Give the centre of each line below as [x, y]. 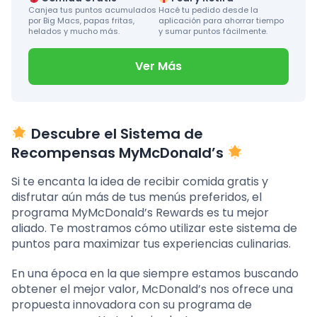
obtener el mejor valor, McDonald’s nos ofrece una [152, 289]
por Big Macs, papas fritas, [81, 21]
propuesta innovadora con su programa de [132, 305]
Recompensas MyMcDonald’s [117, 153]
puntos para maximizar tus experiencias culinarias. [151, 244]
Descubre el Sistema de [117, 134]
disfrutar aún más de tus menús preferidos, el [137, 197]
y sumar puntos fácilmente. [213, 31]
